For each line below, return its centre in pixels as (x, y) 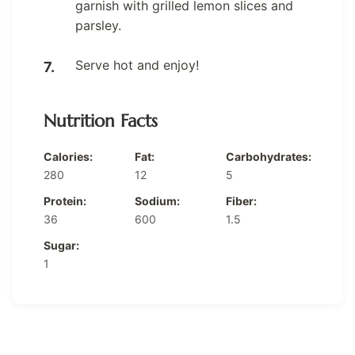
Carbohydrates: (269, 157)
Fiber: (241, 201)
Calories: (68, 157)
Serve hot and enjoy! (137, 65)
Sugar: (61, 246)
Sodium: (157, 201)
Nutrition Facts (101, 121)
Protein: (65, 201)
